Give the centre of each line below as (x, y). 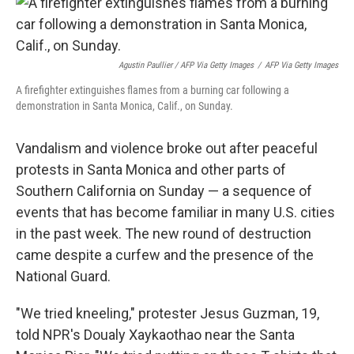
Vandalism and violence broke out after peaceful (167, 148)
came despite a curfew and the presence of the (165, 254)
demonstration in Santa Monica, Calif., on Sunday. (124, 105)
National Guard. (63, 276)
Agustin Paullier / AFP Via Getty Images (186, 65)
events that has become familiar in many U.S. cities (175, 212)
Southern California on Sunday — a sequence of (164, 190)
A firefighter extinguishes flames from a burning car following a (153, 90)
